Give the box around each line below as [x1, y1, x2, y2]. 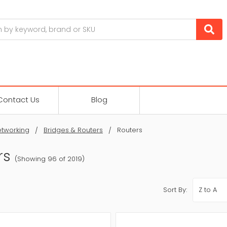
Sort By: [163, 184, 187, 195]
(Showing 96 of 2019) [14, 154, 85, 164]
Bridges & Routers [43, 125, 103, 135]
